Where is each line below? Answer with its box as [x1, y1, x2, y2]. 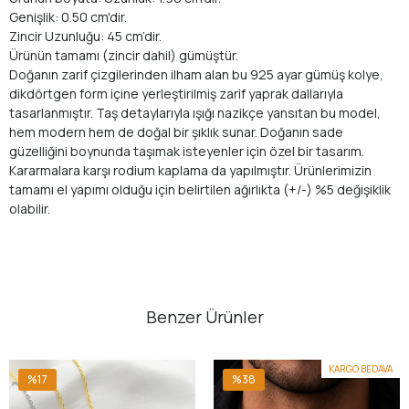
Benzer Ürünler [145, 305, 264, 328]
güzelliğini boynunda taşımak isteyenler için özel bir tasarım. [9, 142, 364, 160]
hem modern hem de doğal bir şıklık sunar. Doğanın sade [9, 123, 343, 141]
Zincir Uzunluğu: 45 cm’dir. [9, 27, 162, 45]
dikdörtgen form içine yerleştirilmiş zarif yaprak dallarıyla [9, 85, 343, 102]
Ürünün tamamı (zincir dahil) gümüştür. [9, 47, 238, 64]
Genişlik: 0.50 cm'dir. [9, 8, 127, 26]
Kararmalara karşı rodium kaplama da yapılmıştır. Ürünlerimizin [9, 162, 372, 179]
